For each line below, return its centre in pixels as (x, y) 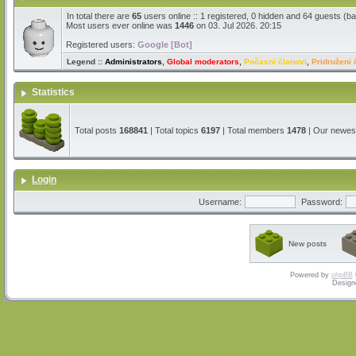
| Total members (253, 130)
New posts (308, 244)
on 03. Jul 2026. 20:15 (238, 25)
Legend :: (86, 62)
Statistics (54, 92)
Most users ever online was (120, 25)
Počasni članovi (275, 62)
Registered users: (102, 44)
